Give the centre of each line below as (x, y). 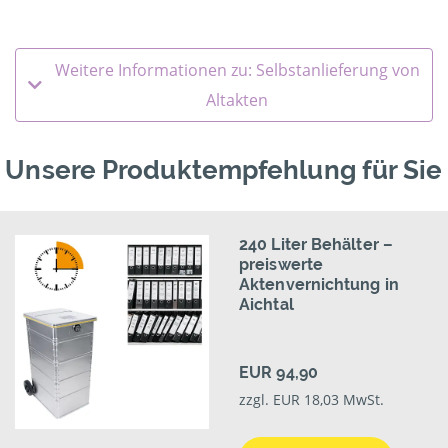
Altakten (237, 100)
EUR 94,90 (278, 373)
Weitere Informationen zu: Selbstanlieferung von (237, 70)
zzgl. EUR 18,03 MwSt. (311, 400)
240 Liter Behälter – (316, 245)
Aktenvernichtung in (319, 285)
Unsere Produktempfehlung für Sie (224, 170)
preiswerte (281, 265)
